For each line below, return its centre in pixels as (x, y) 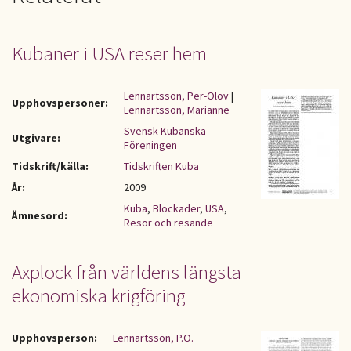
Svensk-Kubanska (165, 131)
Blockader (176, 208)
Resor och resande (168, 223)
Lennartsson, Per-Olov (176, 96)
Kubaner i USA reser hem (109, 53)
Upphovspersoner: (60, 103)
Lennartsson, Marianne (177, 110)
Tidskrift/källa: (50, 166)
